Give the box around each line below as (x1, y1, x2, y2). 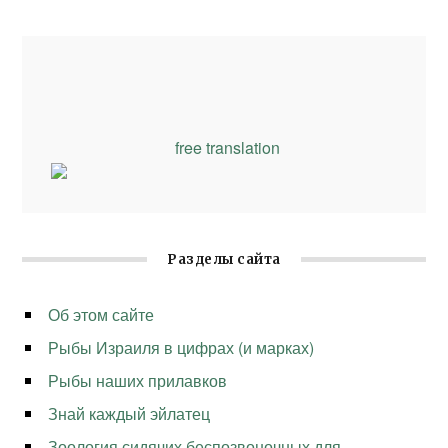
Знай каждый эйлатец (48, 402, 211, 426)
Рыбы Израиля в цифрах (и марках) (48, 336, 315, 360)
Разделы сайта (167, 251, 281, 269)
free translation (174, 135, 280, 159)
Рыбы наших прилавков (48, 369, 228, 393)
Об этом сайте (48, 303, 155, 327)
